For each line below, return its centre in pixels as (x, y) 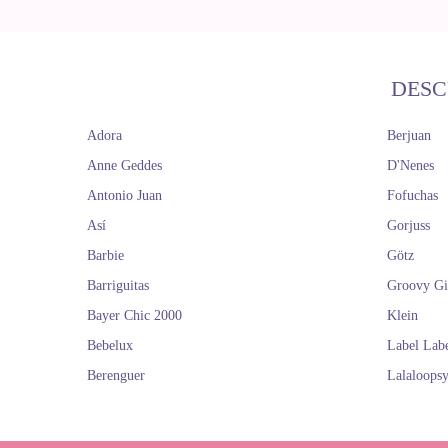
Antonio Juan (124, 195)
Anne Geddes (124, 165)
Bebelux (110, 345)
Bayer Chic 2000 (134, 315)
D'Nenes (410, 165)
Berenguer (116, 375)
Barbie (105, 255)
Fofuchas (412, 195)
